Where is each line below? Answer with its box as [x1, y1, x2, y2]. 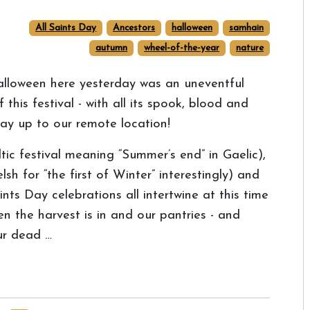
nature [236, 44, 264, 53]
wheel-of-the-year [144, 44, 220, 53]
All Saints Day [35, 24, 97, 33]
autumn [95, 44, 128, 53]
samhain [229, 24, 264, 33]
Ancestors [113, 24, 156, 33]
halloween [172, 24, 213, 33]
